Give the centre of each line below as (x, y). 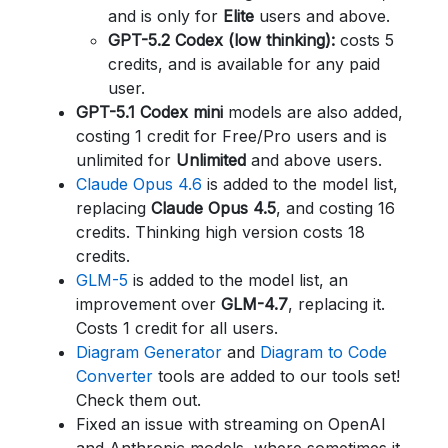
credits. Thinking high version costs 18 (220, 232)
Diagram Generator (149, 352)
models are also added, (313, 112)
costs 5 (364, 40)
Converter (114, 376)
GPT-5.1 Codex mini (149, 112)
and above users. (314, 160)
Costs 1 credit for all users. (177, 328)
